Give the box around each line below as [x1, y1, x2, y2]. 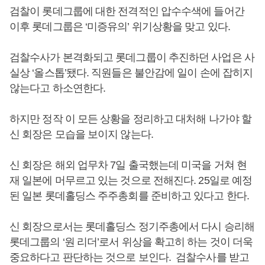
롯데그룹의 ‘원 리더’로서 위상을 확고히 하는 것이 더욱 [9, 236, 253, 248]
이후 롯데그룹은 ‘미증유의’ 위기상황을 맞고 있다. [9, 21, 230, 33]
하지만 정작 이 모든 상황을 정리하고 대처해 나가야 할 [9, 113, 251, 125]
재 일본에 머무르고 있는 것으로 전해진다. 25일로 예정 [9, 174, 253, 186]
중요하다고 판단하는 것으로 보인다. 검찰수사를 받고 [9, 251, 249, 263]
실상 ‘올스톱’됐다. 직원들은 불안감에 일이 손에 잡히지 [9, 67, 253, 79]
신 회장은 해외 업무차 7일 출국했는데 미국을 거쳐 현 [9, 159, 247, 171]
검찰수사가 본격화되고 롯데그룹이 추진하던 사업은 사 [9, 51, 254, 63]
